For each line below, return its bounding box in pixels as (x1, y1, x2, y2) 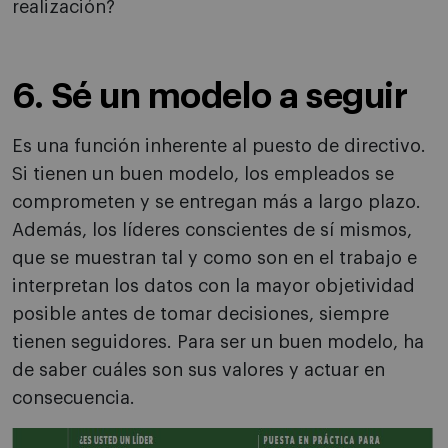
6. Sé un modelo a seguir (12, 79, 407, 115)
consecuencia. (12, 389, 135, 408)
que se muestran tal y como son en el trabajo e (12, 249, 417, 268)
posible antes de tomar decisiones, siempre (12, 305, 389, 324)
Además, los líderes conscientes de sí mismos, (12, 221, 412, 240)
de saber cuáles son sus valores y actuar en (12, 361, 385, 380)
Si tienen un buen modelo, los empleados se (12, 165, 394, 184)
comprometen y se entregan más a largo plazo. (12, 193, 421, 212)
